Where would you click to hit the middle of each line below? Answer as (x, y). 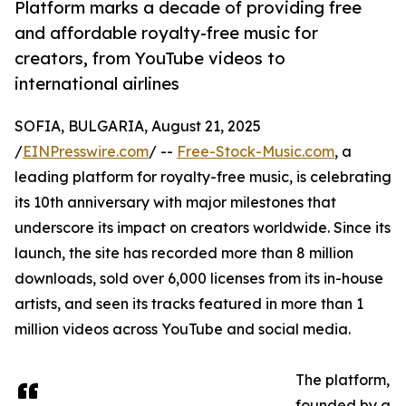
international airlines (97, 84)
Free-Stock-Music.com (256, 152)
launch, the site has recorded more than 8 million (184, 253)
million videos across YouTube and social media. (183, 329)
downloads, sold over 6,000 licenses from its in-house (199, 279)
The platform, (343, 380)
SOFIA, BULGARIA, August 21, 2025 (138, 126)
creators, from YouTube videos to (150, 58)
